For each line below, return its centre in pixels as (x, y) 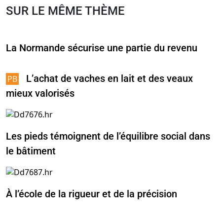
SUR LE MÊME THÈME (65, 11)
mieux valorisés (40, 93)
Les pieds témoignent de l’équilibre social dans (108, 136)
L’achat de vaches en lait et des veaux (110, 79)
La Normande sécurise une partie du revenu (102, 48)
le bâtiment (31, 151)
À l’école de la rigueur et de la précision (92, 194)
